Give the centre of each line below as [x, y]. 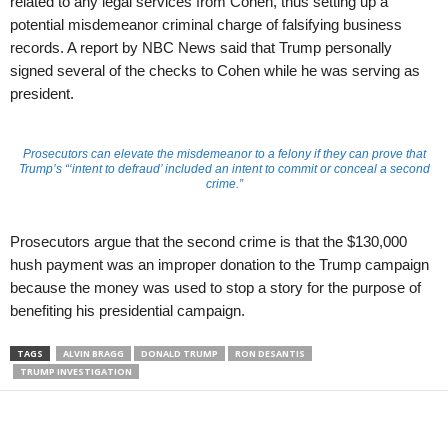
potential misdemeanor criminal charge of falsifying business [206, 25]
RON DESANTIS [270, 354]
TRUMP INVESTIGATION [76, 372]
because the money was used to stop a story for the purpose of [215, 288]
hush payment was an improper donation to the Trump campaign [219, 265]
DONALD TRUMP [179, 354]
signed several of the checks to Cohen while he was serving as [215, 71]
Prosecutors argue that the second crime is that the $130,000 [208, 242]
